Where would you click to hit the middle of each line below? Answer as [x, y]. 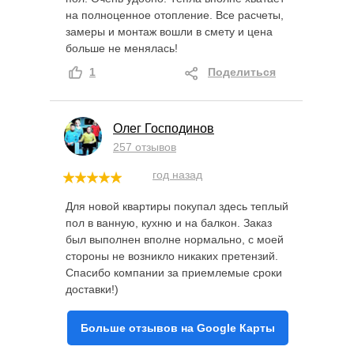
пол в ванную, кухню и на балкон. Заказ [169, 223]
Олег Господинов [164, 129]
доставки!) [92, 290]
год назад [177, 175]
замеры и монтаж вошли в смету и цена [169, 32]
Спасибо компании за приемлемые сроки [174, 273]
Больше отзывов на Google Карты [178, 328]
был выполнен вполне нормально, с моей [175, 240]
